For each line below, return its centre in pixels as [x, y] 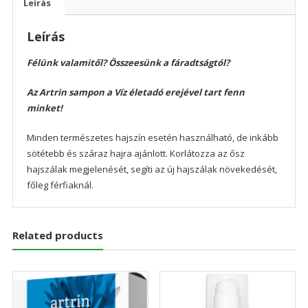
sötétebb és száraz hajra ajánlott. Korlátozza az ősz [135, 154]
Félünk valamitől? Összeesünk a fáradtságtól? [128, 63]
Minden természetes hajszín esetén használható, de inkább [152, 138]
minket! [44, 108]
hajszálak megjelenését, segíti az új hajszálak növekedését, [152, 169]
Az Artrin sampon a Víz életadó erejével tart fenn [135, 92]
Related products [57, 235]
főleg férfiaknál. [60, 185]
